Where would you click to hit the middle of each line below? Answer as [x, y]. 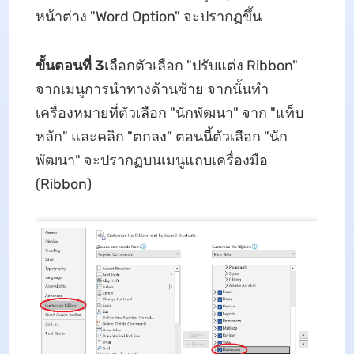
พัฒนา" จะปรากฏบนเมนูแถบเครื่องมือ [151, 160]
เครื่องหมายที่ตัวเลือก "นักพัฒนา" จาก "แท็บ [169, 113]
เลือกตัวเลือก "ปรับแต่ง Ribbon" [201, 65]
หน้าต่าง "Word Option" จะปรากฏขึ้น [148, 16]
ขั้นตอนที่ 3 [70, 65]
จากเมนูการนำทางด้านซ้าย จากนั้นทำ [152, 89]
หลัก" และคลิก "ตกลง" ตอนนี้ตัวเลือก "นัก [161, 136]
